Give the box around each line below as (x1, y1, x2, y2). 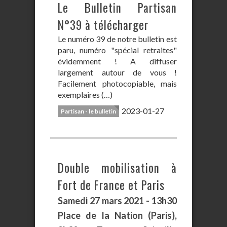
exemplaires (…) (58, 90, 112, 99)
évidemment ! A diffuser (58, 56, 177, 66)
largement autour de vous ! (58, 67, 177, 77)
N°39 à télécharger (58, 16, 148, 33)
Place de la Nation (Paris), (58, 210, 177, 221)
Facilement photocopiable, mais (58, 79, 177, 88)
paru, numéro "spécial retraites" (58, 45, 177, 55)
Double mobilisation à (58, 159, 177, 176)
